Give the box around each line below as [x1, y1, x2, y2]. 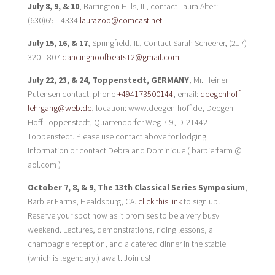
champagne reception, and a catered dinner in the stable [27, 238, 226, 249]
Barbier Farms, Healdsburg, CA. [27, 196, 138, 207]
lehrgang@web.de [27, 103, 91, 114]
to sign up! [181, 196, 220, 207]
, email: [172, 88, 200, 99]
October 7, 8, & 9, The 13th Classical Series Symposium [27, 182, 245, 193]
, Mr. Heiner [188, 74, 228, 85]
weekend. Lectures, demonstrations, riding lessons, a [27, 224, 213, 235]
